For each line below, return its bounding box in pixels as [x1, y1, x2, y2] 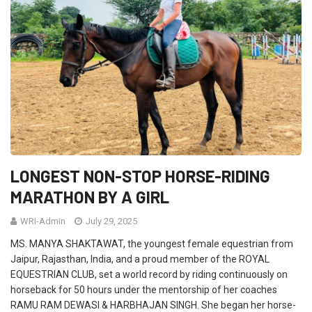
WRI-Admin [20, 216, 65, 227]
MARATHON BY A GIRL [10, 187, 169, 208]
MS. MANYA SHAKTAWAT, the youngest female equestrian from [10, 238, 293, 250]
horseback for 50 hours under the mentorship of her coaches [10, 284, 277, 296]
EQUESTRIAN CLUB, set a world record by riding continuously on [10, 269, 288, 281]
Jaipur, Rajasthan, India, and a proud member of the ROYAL [10, 253, 270, 265]
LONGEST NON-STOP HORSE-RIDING [10, 166, 270, 187]
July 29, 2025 [84, 216, 137, 227]
